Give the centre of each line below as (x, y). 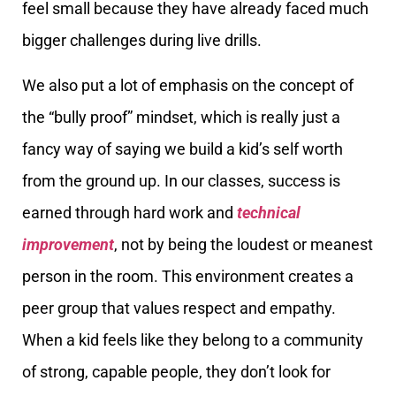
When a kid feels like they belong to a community (193, 339)
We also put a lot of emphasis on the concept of (188, 85)
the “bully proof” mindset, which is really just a (181, 117)
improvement (68, 244)
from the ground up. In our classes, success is (181, 180)
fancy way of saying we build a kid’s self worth (183, 148)
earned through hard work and (129, 212)
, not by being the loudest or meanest (244, 244)
